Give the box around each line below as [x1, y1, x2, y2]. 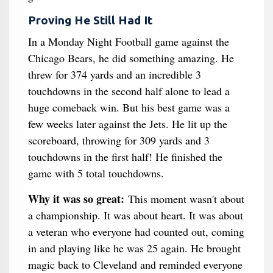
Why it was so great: [27, 191, 124, 207]
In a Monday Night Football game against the [27, 34, 229, 49]
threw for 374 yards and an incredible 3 [27, 67, 201, 82]
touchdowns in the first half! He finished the [27, 149, 222, 164]
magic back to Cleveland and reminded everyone [27, 257, 243, 272]
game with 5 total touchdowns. [27, 166, 164, 180]
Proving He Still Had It [27, 13, 152, 27]
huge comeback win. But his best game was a [27, 100, 230, 115]
